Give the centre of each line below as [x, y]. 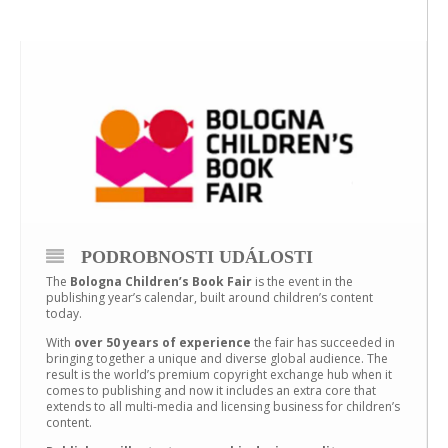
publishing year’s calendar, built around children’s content [209, 297]
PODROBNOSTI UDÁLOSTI [197, 256]
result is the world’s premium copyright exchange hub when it [219, 374]
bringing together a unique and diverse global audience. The [217, 358]
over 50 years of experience [162, 342]
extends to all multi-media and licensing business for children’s [223, 406]
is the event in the [302, 281]
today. [64, 313]
